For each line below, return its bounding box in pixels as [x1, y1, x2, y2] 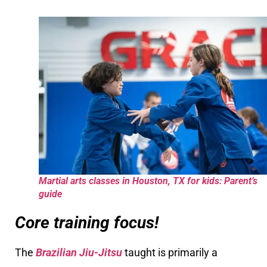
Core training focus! [15, 213, 159, 233]
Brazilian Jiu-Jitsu [36, 246, 122, 259]
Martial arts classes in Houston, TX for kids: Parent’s [39, 175, 257, 187]
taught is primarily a [122, 246, 218, 259]
